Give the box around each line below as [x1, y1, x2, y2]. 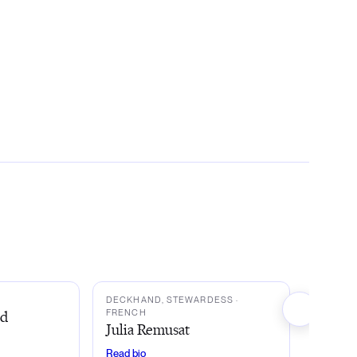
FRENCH [106, 307, 147, 318]
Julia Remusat [106, 320, 190, 339]
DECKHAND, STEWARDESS [106, 294, 233, 305]
